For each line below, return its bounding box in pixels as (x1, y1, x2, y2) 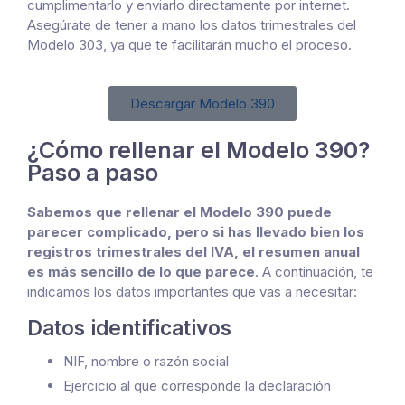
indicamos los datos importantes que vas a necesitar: (27, 282, 357, 300)
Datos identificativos (27, 315, 231, 340)
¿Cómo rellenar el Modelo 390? (27, 136, 370, 164)
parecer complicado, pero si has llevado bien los (27, 222, 364, 240)
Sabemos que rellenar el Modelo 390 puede (27, 202, 332, 221)
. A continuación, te (255, 262, 373, 280)
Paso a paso (27, 158, 158, 186)
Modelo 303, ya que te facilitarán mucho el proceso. (27, 35, 352, 53)
